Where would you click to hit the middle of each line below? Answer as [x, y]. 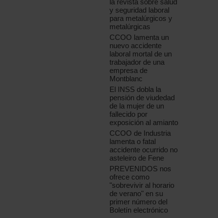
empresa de [129, 71]
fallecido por [129, 114]
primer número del [139, 202]
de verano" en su [136, 194]
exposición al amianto [144, 123]
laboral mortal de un [141, 54]
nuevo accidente [136, 46]
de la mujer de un [137, 106]
